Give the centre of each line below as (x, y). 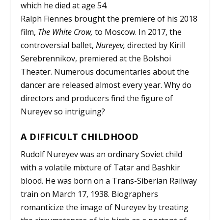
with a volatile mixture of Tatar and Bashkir (101, 168)
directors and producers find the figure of (97, 98)
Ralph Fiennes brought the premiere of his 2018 (109, 18)
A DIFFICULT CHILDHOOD (80, 137)
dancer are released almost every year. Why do (106, 85)
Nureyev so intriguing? (63, 111)
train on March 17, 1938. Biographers (90, 194)
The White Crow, (67, 32)
